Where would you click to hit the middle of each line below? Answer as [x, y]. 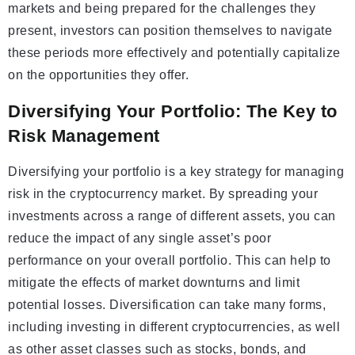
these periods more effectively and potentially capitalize [174, 53]
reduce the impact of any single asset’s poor [139, 239]
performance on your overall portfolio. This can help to [170, 261]
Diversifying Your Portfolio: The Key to [173, 112]
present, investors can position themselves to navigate [170, 31]
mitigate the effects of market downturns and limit [154, 283]
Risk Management [84, 136]
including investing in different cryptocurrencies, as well [174, 327]
